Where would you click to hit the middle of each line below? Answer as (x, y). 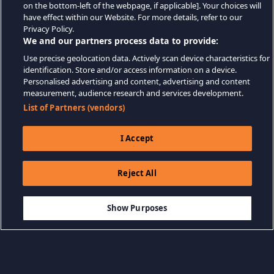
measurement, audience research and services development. (134, 93)
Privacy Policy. (49, 29)
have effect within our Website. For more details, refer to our (133, 17)
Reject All (137, 173)
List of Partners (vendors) (74, 108)
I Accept (137, 138)
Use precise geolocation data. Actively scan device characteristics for (147, 58)
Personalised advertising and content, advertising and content (137, 81)
